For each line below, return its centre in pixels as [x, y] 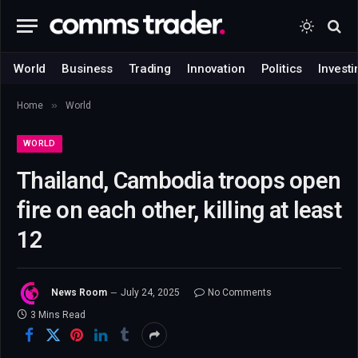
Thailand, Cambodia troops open [179, 181]
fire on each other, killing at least [179, 210]
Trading [150, 68]
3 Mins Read [58, 315]
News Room [79, 293]
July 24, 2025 [150, 293]
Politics [282, 68]
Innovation [216, 68]
